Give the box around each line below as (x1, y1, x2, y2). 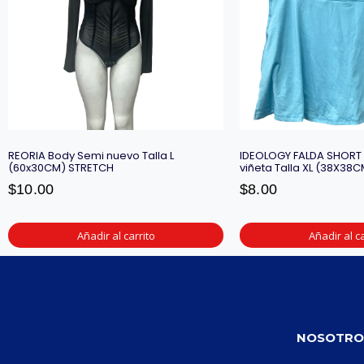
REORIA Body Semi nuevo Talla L (8, 148, 174, 164)
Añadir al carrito (76, 227, 155, 243)
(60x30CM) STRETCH (8, 160, 114, 176)
